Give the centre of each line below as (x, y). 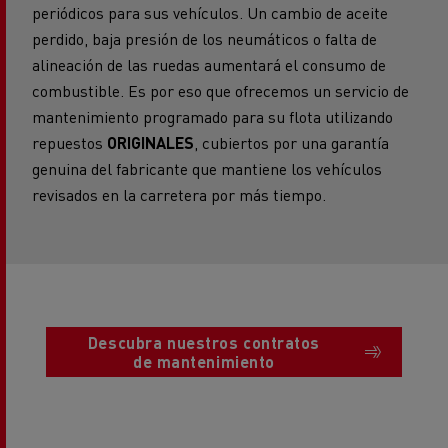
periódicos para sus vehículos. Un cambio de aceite (210, 13)
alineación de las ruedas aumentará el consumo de (209, 65)
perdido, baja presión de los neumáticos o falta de (204, 39)
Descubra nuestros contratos (204, 343)
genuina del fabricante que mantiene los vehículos (207, 169)
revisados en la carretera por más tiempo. (179, 195)
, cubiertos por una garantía (291, 143)
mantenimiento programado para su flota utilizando (212, 117)
